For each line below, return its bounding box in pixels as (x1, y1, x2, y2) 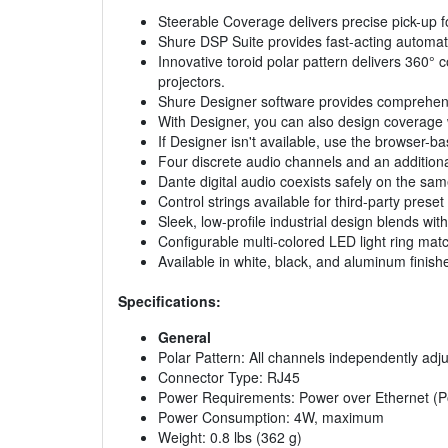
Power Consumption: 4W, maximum (158, 407, 384, 428)
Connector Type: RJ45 (158, 367, 300, 388)
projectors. (158, 71, 225, 92)
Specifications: (118, 291, 221, 312)
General (158, 327, 211, 348)
